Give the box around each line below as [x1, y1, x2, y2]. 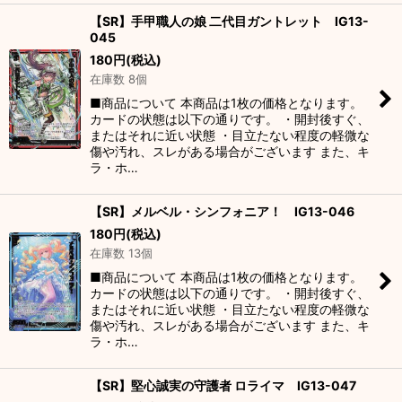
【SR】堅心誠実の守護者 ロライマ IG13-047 [90, 378, 356, 393]
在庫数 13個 [90, 246, 153, 260]
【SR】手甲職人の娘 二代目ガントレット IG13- [90, 13, 369, 29]
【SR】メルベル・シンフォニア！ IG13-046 [90, 204, 354, 219]
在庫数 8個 [90, 72, 147, 86]
